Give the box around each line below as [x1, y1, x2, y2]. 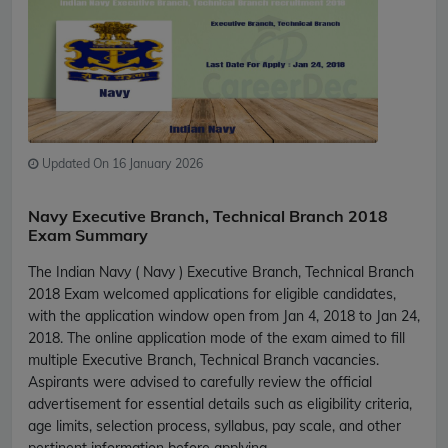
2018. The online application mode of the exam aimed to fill [28, 328, 405, 347]
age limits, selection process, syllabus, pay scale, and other [28, 416, 401, 435]
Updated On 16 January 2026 [39, 155, 203, 171]
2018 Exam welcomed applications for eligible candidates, [28, 284, 396, 303]
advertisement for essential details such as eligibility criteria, [28, 394, 412, 413]
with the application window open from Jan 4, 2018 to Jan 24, [28, 306, 420, 325]
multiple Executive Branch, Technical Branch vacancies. [28, 350, 379, 369]
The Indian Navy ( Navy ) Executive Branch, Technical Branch [28, 262, 414, 281]
